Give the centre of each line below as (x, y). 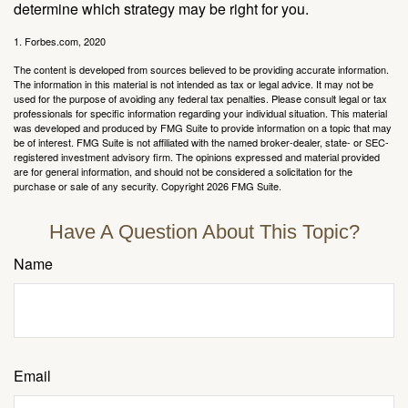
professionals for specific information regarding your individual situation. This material (200, 113)
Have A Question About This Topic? (204, 232)
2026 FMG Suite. (244, 186)
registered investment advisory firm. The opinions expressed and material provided (197, 157)
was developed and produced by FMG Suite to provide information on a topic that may (203, 128)
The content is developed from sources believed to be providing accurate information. (201, 70)
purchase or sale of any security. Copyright (110, 186)
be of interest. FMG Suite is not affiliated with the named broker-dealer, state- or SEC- (201, 143)
